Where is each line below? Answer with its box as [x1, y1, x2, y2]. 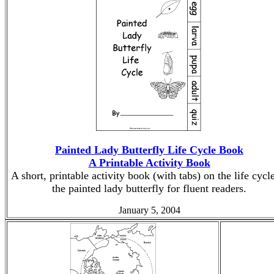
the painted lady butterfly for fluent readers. [52, 182, 246, 194]
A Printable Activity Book [88, 157, 210, 169]
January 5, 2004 [118, 205, 180, 215]
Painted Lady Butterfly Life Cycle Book [55, 144, 243, 156]
